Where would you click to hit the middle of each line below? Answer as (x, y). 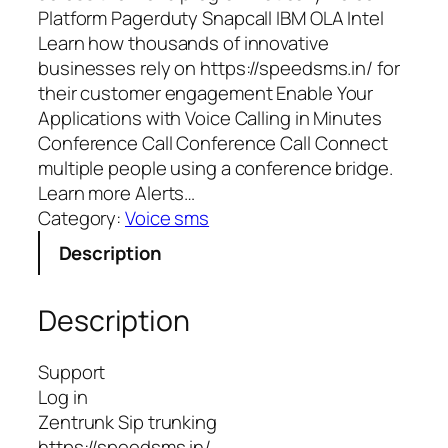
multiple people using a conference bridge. (215, 168)
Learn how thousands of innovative (183, 43)
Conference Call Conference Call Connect (213, 143)
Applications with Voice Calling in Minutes (210, 118)
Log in (63, 397)
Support (72, 372)
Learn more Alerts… (117, 193)
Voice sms (167, 218)
